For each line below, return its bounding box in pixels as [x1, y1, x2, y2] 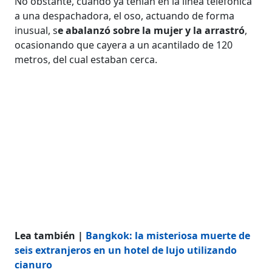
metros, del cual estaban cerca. [15, 52, 158, 66]
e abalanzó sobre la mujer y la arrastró [58, 23, 245, 37]
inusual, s [15, 23, 58, 37]
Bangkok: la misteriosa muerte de [86, 228, 251, 242]
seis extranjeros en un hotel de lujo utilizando [15, 243, 237, 257]
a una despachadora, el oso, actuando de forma [15, 8, 235, 22]
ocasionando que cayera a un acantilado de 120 [15, 38, 233, 52]
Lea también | [15, 228, 86, 242]
